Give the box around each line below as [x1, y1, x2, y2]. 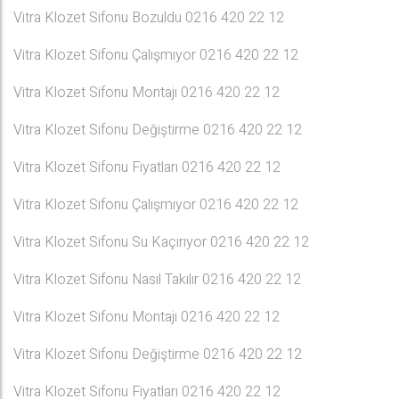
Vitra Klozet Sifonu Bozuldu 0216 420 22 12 [13, 7, 284, 28]
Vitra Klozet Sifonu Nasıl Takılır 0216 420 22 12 [13, 269, 301, 290]
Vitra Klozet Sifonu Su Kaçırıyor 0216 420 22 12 [13, 232, 309, 253]
